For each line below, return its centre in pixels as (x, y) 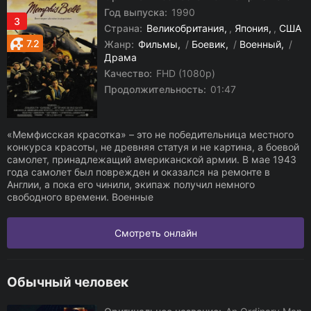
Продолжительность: (155, 89)
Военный (260, 44)
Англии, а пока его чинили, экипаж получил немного (131, 184)
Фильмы (158, 44)
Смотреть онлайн (155, 233)
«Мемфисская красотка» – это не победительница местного (150, 134)
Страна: (123, 28)
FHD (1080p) (184, 73)
